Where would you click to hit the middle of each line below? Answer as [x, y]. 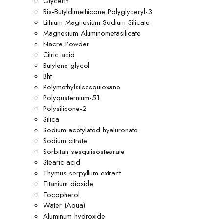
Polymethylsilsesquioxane [82, 87]
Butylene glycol [66, 66]
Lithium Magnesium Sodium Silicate [96, 22]
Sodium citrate [65, 141]
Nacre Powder [66, 44]
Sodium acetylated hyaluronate [90, 130]
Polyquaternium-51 [71, 98]
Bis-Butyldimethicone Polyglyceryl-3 [98, 12]
